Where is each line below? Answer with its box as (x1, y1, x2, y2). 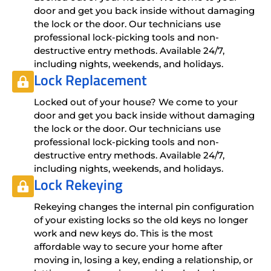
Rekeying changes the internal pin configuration (34, 200, 254, 212)
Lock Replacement (34, 68, 147, 91)
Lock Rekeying (34, 173, 123, 195)
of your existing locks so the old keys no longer (34, 214, 248, 226)
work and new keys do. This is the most (34, 227, 213, 239)
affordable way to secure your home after (34, 240, 223, 252)
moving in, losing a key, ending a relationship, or (34, 253, 253, 266)
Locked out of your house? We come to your (34, 96, 238, 108)
